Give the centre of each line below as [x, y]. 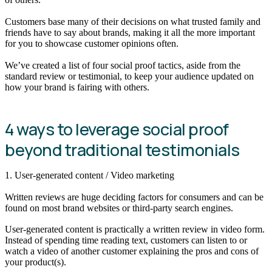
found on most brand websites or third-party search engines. [119, 208]
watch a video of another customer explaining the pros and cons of [132, 251]
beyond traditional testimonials [122, 150]
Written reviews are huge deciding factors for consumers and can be [134, 197]
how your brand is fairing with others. [77, 87]
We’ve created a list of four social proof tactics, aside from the [123, 65]
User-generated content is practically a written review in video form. [135, 229]
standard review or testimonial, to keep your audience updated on [129, 76]
